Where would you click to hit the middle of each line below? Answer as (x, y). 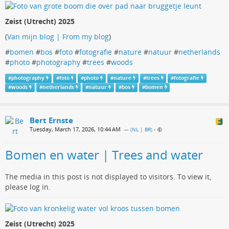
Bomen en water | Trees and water (104, 154)
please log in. (28, 187)
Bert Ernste (51, 120)
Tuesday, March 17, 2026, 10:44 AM (75, 129)
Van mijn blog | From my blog (58, 36)
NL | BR (141, 129)
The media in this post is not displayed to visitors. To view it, (108, 176)
